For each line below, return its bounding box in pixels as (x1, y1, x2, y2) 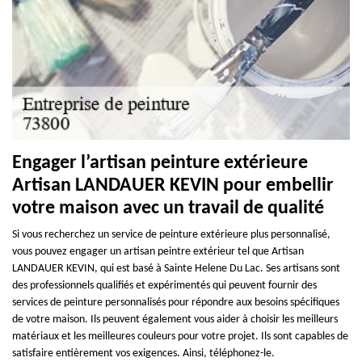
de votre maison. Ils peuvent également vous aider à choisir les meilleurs (12, 313, 338, 326)
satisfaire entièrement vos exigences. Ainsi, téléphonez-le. (12, 347, 275, 360)
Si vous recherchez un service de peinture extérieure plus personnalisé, (12, 228, 330, 241)
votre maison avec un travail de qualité (12, 198, 324, 218)
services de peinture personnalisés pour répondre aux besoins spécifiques (12, 296, 339, 309)
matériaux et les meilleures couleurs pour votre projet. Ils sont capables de (12, 330, 348, 343)
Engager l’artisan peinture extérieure (12, 153, 308, 173)
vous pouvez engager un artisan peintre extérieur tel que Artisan (12, 245, 304, 258)
